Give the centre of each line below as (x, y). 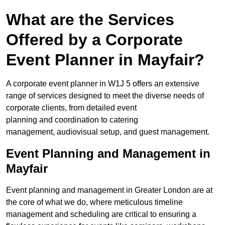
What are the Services (90, 20)
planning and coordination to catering (72, 120)
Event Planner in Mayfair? (105, 60)
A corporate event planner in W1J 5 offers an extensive (103, 84)
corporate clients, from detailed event (71, 108)
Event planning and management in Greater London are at (109, 190)
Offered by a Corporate (94, 40)
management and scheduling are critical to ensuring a (101, 214)
